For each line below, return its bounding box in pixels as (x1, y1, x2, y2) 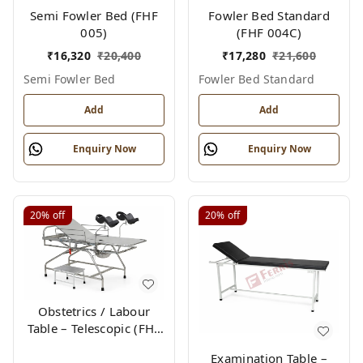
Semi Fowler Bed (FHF (30, 7, 158, 23)
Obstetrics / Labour (37, 303, 151, 320)
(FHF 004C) (237, 24, 301, 41)
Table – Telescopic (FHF (27, 320, 161, 337)
